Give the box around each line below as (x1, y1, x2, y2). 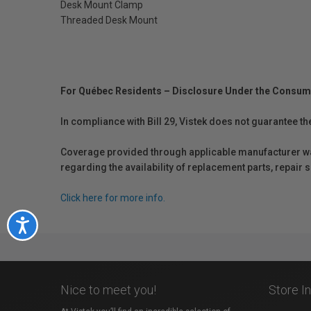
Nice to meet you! (60, 282, 156, 297)
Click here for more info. (60, 192, 165, 203)
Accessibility (31, 218, 83, 230)
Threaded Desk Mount (60, 14, 158, 26)
